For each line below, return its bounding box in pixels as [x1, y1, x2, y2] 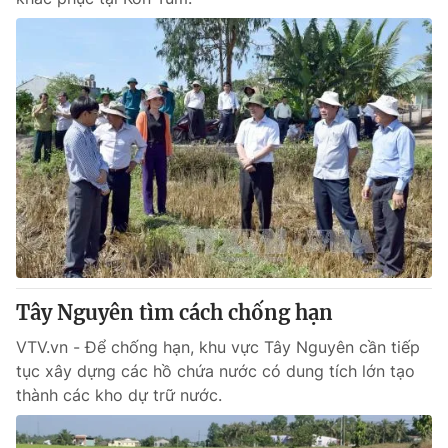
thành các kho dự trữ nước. [16, 385, 222, 405]
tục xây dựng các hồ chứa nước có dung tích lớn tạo [16, 361, 415, 381]
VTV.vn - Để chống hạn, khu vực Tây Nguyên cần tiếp [16, 337, 420, 357]
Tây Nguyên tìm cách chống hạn [16, 300, 333, 325]
